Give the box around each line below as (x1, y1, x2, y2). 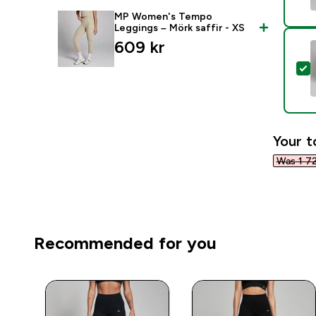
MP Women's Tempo (114, 11, 213, 22)
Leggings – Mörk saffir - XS (114, 22, 245, 33)
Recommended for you (34, 233, 217, 253)
